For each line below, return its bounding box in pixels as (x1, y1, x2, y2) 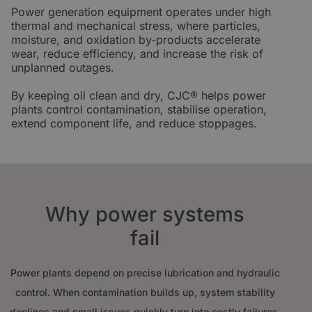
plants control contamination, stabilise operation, (11, 102, 267, 116)
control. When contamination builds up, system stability (15, 286, 275, 298)
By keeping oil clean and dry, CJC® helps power (11, 88, 266, 102)
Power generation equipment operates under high (11, 5, 271, 19)
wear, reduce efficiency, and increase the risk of (11, 47, 263, 61)
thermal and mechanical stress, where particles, (11, 19, 260, 33)
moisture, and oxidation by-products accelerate (11, 33, 260, 47)
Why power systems (45, 202, 244, 226)
